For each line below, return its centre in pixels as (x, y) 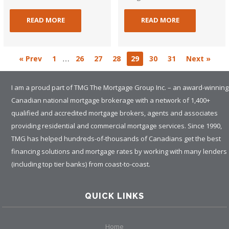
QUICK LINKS (114, 196)
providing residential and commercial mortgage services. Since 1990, (117, 126)
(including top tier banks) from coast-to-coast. (81, 164)
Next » (198, 59)
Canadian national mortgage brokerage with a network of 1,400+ (111, 100)
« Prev (30, 59)
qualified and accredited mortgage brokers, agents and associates (115, 113)
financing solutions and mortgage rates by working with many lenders (119, 152)
